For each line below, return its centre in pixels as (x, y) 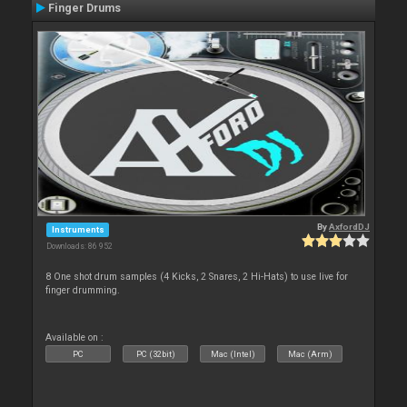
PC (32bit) (155, 353)
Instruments (78, 229)
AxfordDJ (349, 226)
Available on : (75, 337)
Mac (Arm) (310, 353)
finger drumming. (83, 290)
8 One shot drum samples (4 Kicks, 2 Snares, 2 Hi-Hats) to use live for (197, 276)
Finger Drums (84, 8)
